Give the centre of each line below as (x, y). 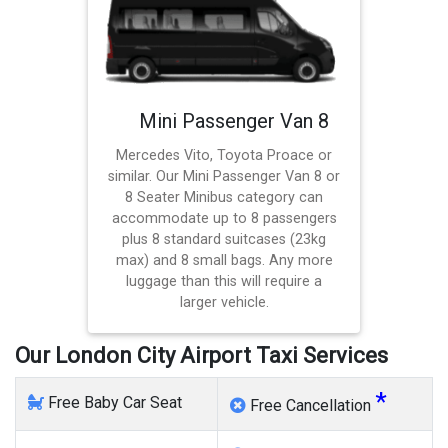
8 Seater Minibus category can (224, 198)
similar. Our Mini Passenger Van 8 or (224, 177)
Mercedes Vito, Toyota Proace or (224, 156)
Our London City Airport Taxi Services (201, 356)
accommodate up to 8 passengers (224, 219)
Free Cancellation (310, 406)
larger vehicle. (224, 303)
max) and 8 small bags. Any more (224, 261)
